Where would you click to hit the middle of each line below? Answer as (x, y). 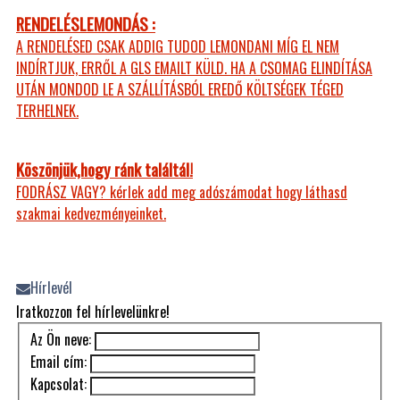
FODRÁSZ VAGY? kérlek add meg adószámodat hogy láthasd (182, 192)
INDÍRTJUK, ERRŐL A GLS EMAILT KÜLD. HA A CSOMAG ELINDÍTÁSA (194, 67)
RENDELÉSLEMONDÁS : (86, 23)
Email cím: (58, 362)
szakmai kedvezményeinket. (91, 213)
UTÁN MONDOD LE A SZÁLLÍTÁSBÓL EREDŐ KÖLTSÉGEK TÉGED (180, 89)
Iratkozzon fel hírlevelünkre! (93, 311)
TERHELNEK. (47, 110)
